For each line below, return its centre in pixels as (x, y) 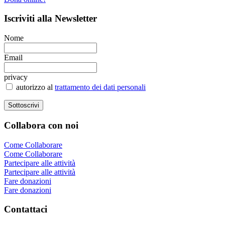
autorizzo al (34, 87)
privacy (16, 77)
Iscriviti (19, 19)
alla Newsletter (66, 19)
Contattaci (26, 209)
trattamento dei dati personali (100, 87)
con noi (62, 125)
